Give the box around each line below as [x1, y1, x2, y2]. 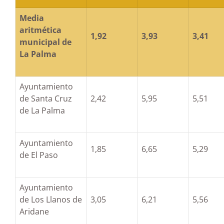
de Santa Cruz [19, 93, 72, 104]
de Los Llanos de [19, 194, 82, 205]
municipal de [19, 36, 71, 47]
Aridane [19, 206, 49, 217]
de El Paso [19, 149, 58, 160]
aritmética [19, 24, 61, 35]
